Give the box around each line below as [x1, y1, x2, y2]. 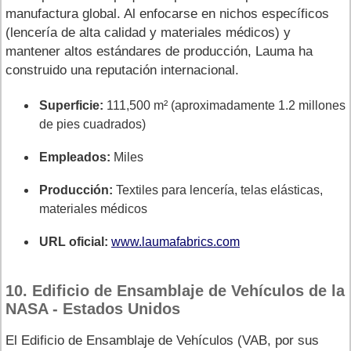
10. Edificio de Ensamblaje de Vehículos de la [5, 281, 345, 299]
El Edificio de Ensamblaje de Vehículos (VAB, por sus [5, 332, 319, 348]
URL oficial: [39, 234, 108, 248]
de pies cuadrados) [39, 117, 146, 131]
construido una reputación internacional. [5, 62, 239, 78]
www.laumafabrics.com [111, 234, 240, 248]
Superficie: [39, 98, 103, 112]
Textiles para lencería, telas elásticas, [113, 183, 323, 197]
